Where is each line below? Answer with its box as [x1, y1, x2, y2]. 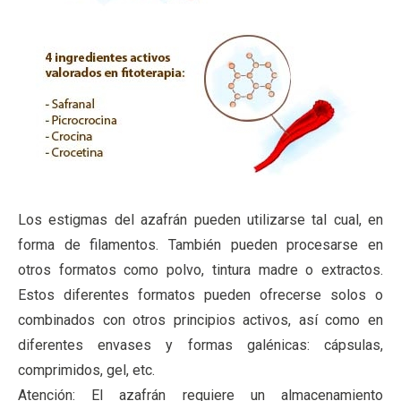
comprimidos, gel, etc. [18, 361, 155, 379]
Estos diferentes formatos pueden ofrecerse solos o [18, 286, 383, 303]
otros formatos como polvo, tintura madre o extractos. [18, 260, 383, 278]
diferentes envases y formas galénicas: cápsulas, [18, 336, 383, 354]
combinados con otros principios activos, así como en [18, 311, 383, 328]
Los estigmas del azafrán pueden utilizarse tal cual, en [18, 210, 383, 228]
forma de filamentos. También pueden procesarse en [18, 235, 383, 253]
